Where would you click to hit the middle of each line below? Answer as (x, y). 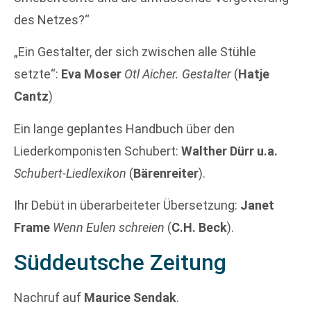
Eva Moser (91, 74)
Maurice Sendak (130, 297)
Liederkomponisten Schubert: (98, 151)
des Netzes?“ (52, 19)
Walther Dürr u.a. (229, 151)
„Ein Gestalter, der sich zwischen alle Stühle (135, 52)
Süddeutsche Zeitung (120, 262)
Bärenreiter (166, 173)
